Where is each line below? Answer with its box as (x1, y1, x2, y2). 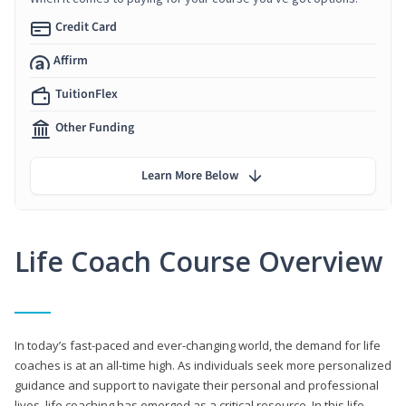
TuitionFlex (55, 84, 118, 103)
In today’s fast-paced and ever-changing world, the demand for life (14, 336, 381, 353)
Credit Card (55, 17, 117, 36)
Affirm (53, 51, 88, 70)
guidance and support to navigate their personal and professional (14, 376, 379, 393)
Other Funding (55, 118, 134, 137)
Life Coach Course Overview (14, 242, 382, 280)
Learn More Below (141, 166, 238, 185)
